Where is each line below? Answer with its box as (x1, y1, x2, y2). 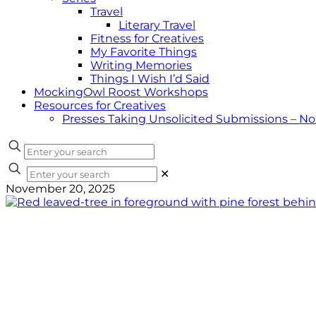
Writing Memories (90, 59, 192, 72)
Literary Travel (119, 18, 195, 32)
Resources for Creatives (34, 99, 166, 112)
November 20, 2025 (6, 182, 115, 195)
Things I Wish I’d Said (90, 72, 209, 85)
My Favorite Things (90, 45, 197, 59)
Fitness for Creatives (90, 32, 204, 45)
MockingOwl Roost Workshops (34, 85, 208, 99)
